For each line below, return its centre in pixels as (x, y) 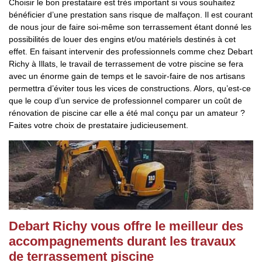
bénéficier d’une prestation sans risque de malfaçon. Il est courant (131, 15)
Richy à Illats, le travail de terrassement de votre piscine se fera (126, 64)
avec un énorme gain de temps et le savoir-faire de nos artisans (127, 76)
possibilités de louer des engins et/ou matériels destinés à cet (122, 39)
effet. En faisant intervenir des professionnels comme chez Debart (131, 51)
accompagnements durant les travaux (122, 241)
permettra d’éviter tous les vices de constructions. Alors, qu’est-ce (130, 88)
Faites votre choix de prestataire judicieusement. (99, 125)
